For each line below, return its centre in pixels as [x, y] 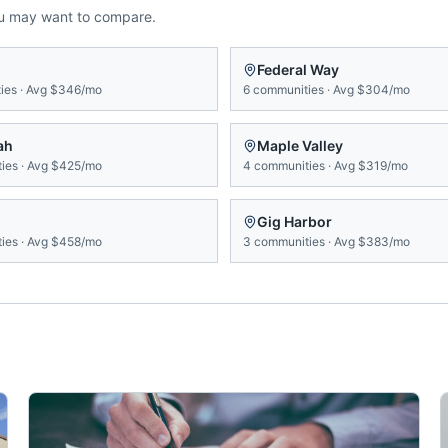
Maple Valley [300, 145]
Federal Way [298, 69]
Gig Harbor [294, 221]
